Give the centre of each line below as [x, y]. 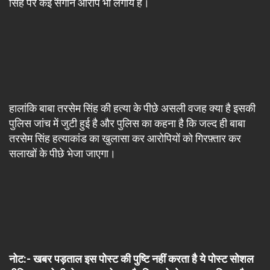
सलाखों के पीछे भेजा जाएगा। [62, 153]
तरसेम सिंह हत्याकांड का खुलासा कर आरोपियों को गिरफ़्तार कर [125, 138]
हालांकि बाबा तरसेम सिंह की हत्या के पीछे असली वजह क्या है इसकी [132, 108]
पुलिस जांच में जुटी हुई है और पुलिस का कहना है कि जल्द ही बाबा [127, 123]
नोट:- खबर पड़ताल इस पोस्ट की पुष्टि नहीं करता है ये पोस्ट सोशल [131, 259]
